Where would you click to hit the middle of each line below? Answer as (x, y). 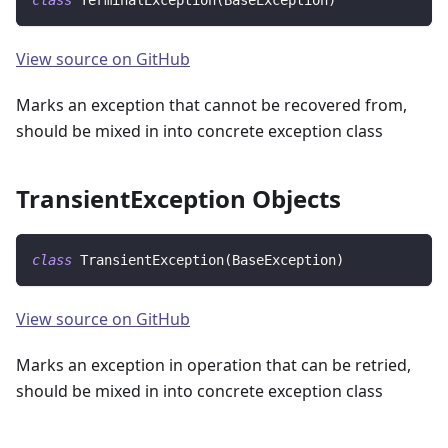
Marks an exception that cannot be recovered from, (211, 105)
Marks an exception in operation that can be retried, (213, 365)
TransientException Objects (178, 199)
